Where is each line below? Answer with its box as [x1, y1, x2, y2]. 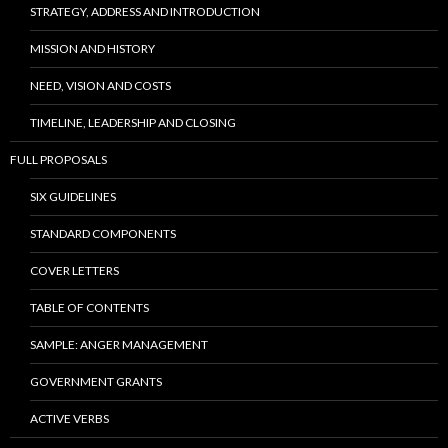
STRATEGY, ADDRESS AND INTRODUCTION [30, 4, 260, 19]
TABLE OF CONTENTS [30, 300, 149, 315]
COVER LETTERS [30, 263, 119, 278]
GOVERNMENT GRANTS [30, 374, 162, 389]
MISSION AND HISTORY [30, 41, 155, 56]
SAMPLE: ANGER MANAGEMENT [30, 337, 208, 352]
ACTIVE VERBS [30, 411, 109, 426]
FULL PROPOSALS [10, 152, 107, 167]
